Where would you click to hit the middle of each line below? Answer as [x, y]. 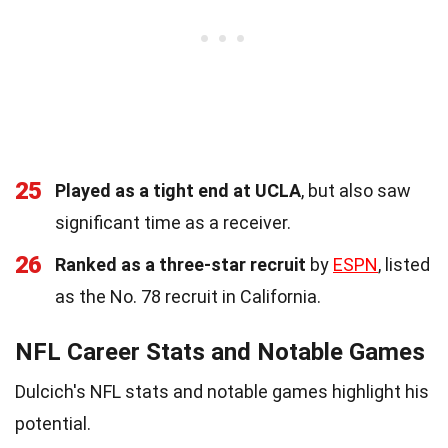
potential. [53, 423]
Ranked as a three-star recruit [180, 264]
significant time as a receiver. [173, 222]
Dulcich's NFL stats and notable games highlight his [222, 391]
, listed [404, 264]
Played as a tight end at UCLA [178, 190]
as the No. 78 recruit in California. [188, 296]
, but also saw [356, 190]
